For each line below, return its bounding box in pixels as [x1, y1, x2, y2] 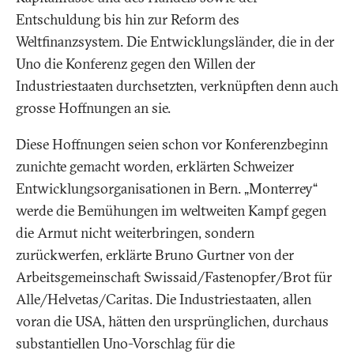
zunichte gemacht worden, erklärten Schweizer [16, 157, 294, 176]
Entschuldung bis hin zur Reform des [16, 10, 239, 29]
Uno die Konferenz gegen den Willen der [16, 55, 255, 73]
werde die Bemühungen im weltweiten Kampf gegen [16, 201, 326, 220]
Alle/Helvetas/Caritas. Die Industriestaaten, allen [16, 290, 311, 309]
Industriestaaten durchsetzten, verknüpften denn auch [16, 77, 338, 96]
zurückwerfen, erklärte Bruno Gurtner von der [16, 246, 294, 265]
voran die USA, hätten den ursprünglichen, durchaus [16, 312, 329, 331]
